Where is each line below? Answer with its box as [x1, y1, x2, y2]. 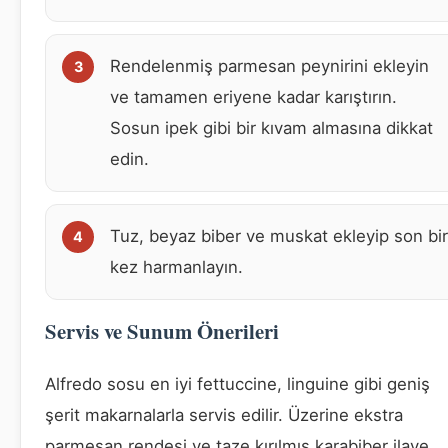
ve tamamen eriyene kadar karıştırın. [110, 86, 397, 107]
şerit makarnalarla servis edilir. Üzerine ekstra [45, 404, 403, 425]
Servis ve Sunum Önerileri [45, 315, 279, 346]
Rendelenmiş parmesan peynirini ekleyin [110, 55, 429, 76]
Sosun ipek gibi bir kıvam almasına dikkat [110, 117, 433, 138]
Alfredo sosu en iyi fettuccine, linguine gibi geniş [45, 373, 430, 394]
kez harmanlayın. [110, 256, 243, 277]
